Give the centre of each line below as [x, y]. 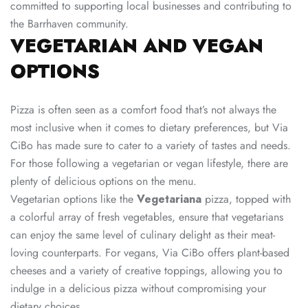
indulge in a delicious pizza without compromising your [138, 289]
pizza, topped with [246, 199]
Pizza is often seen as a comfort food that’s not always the [143, 110]
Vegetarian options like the [74, 199]
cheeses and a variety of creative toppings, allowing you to [146, 271]
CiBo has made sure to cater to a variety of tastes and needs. [151, 146]
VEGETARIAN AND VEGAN [137, 46]
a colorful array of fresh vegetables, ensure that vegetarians [147, 217]
